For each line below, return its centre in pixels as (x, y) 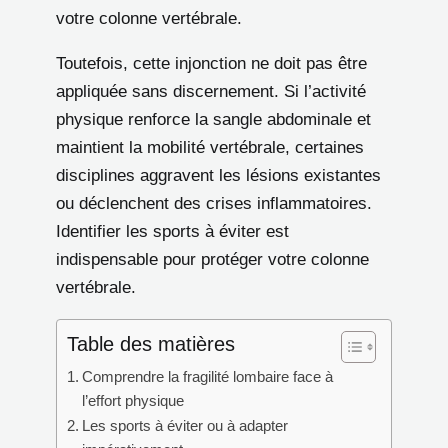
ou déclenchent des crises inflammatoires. (214, 203)
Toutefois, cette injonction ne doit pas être (211, 63)
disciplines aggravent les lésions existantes (218, 175)
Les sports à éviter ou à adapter (185, 425)
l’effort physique (133, 400)
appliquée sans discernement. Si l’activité (211, 91)
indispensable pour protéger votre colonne (212, 259)
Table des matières (151, 344)
